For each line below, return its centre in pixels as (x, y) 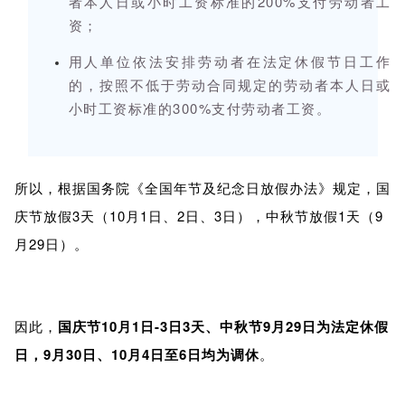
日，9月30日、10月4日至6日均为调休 (137, 355)
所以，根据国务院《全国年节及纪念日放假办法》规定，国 (202, 188)
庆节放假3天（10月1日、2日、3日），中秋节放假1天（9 (198, 216)
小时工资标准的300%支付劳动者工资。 (199, 108)
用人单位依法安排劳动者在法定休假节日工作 (230, 61)
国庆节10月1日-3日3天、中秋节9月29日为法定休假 (223, 327)
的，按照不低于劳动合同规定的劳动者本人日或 (230, 85)
